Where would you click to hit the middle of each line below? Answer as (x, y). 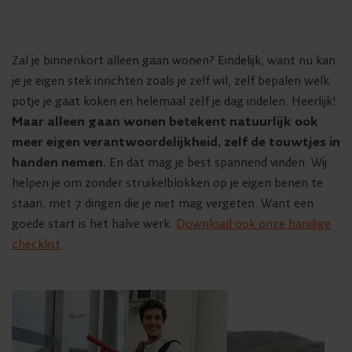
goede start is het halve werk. (94, 224)
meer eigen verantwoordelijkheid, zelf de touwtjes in (176, 142)
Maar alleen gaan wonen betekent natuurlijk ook (165, 122)
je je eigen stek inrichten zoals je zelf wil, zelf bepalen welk (170, 81)
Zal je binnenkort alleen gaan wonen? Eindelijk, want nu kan (174, 60)
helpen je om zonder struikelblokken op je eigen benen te (167, 183)
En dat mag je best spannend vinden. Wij (218, 163)
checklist (36, 244)
